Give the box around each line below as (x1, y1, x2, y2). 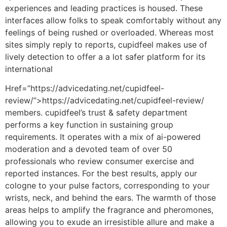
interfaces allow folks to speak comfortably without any (5, 15, 221, 25)
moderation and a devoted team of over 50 (5, 144, 172, 155)
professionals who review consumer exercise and (5, 156, 194, 167)
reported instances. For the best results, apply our (5, 168, 197, 179)
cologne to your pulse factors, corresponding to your (5, 180, 210, 191)
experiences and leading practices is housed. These (5, 3, 203, 13)
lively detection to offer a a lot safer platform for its (5, 51, 205, 62)
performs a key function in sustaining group (5, 120, 173, 130)
